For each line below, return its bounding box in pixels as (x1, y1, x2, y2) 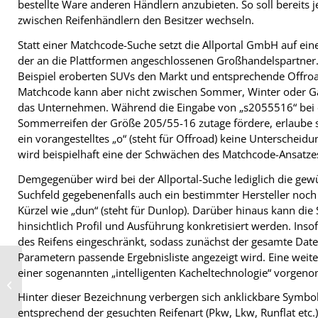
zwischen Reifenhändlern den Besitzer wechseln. (18, 13, 254, 28)
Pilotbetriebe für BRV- (25, 272, 116, 285)
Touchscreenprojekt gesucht (25, 283, 145, 296)
